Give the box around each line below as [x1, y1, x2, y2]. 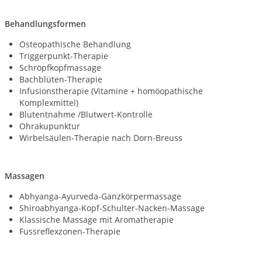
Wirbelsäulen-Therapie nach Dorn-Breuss [19, 132, 182, 143]
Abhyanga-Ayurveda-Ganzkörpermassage [19, 191, 181, 202]
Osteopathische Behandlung [19, 39, 131, 50]
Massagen [5, 170, 44, 181]
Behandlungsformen [5, 18, 86, 29]
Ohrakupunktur [19, 120, 80, 132]
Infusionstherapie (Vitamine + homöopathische [19, 85, 203, 96]
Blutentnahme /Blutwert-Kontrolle [19, 109, 153, 120]
